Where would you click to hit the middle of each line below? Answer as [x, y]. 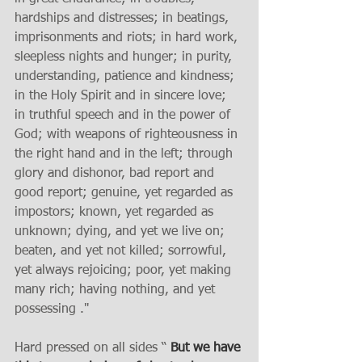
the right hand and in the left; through [126, 154]
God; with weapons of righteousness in [128, 135]
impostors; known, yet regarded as [116, 213]
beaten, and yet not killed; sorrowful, [122, 251]
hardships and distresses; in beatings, [124, 19]
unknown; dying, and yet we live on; [122, 232]
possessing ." [54, 309]
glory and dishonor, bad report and [116, 174]
